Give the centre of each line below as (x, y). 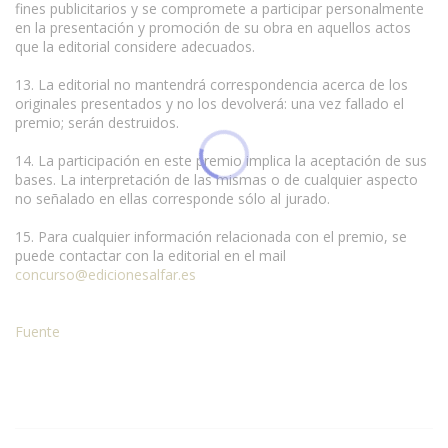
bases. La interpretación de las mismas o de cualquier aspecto (216, 179)
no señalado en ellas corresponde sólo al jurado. (172, 198)
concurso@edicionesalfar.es (105, 274)
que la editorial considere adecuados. (135, 46)
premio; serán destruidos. (97, 122)
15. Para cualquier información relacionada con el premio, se (211, 236)
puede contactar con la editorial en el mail (150, 255)
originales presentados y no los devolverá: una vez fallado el (209, 103)
